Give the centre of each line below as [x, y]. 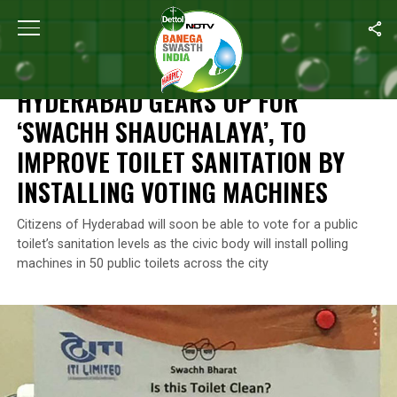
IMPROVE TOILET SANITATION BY [180, 161]
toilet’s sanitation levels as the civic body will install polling [182, 244]
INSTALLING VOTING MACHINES [172, 191]
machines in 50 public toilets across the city [142, 264]
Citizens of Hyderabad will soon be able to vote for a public [187, 225]
